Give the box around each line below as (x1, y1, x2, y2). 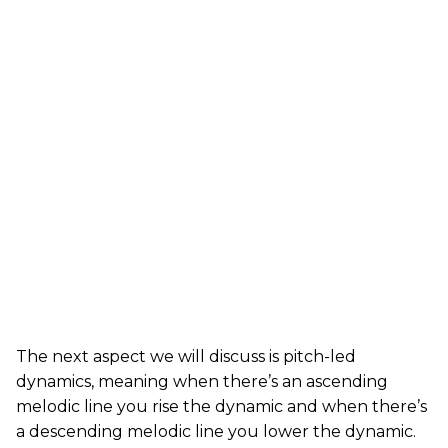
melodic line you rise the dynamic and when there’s (16, 397, 427, 417)
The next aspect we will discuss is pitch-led (16, 347, 356, 367)
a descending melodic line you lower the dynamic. (16, 422, 416, 442)
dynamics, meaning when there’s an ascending (16, 372, 388, 392)
